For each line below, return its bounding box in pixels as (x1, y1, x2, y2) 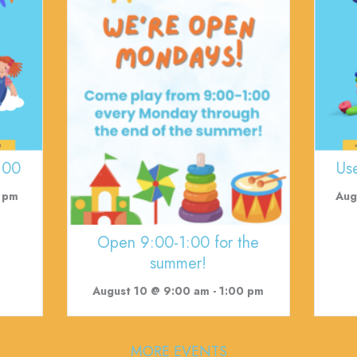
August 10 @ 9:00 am (92, 282, 210, 299)
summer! (150, 251, 207, 275)
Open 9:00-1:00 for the (97, 230, 260, 254)
